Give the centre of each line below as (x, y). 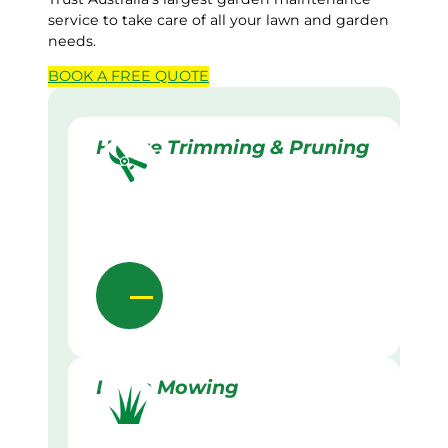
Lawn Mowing (167, 387)
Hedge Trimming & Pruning (232, 147)
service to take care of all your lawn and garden (218, 20)
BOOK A (79, 76)
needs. (72, 41)
